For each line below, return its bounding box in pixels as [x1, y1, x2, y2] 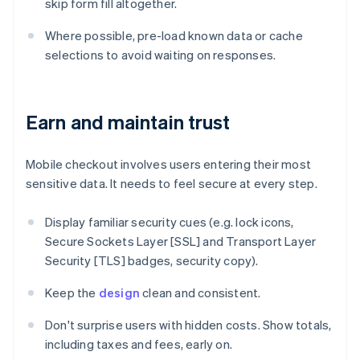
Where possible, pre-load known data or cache [45, 27, 303, 44]
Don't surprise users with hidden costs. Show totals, [45, 317, 332, 333]
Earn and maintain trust [26, 109, 231, 135]
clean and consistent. [140, 284, 261, 301]
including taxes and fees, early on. [45, 336, 232, 353]
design [98, 284, 141, 301]
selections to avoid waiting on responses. [45, 47, 276, 63]
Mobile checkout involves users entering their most [26, 156, 312, 173]
